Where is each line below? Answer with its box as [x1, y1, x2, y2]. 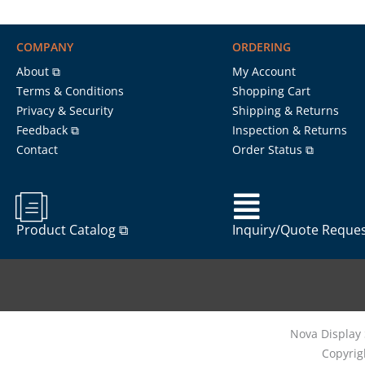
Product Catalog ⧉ [16, 220, 128, 239]
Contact [16, 141, 58, 157]
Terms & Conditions [16, 82, 124, 99]
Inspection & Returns [231, 121, 347, 138]
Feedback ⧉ [16, 121, 79, 138]
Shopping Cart [231, 82, 310, 99]
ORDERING [231, 38, 291, 55]
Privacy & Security [16, 102, 113, 118]
